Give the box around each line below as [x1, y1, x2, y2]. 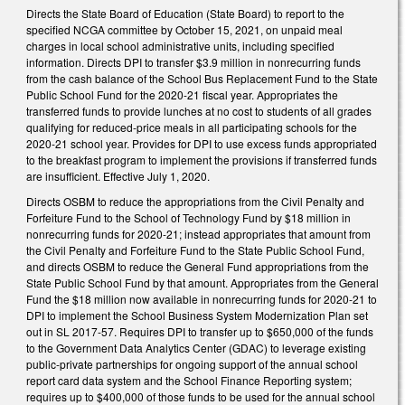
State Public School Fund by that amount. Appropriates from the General [26, 274, 379, 290]
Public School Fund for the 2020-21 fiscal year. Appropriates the [26, 86, 338, 102]
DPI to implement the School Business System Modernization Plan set [26, 306, 368, 323]
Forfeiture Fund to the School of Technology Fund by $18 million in [26, 209, 351, 225]
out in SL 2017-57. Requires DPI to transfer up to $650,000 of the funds [26, 323, 373, 339]
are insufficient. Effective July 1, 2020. [26, 167, 210, 184]
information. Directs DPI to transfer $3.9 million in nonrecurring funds [26, 53, 361, 70]
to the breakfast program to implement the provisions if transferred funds [26, 151, 377, 167]
